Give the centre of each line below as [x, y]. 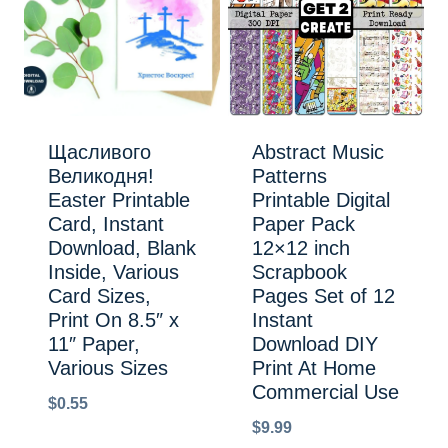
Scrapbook [299, 271]
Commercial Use [325, 391]
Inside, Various [113, 271]
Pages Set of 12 [323, 295]
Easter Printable [119, 199]
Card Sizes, [99, 295]
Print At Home [314, 367]
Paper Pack [303, 223]
